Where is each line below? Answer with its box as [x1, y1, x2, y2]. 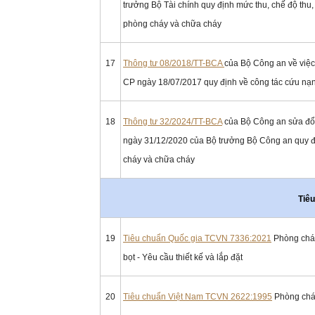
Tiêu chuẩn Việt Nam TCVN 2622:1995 [123, 292, 272, 302]
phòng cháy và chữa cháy [123, 19, 221, 29]
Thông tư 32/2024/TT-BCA [123, 117, 222, 127]
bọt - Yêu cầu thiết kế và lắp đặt [123, 252, 243, 262]
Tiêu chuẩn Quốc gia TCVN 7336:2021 [123, 233, 271, 243]
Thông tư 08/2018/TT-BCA [123, 58, 224, 68]
